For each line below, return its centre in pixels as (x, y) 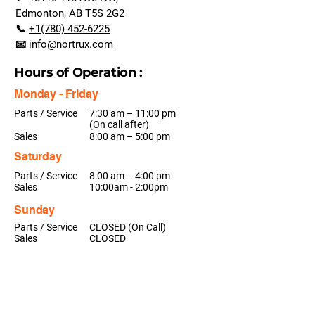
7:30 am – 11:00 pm (133, 113)
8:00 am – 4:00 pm (130, 176)
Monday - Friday (56, 94)
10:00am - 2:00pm (129, 187)
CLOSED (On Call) (128, 227)
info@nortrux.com (71, 44)
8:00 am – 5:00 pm (130, 136)
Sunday (35, 210)
